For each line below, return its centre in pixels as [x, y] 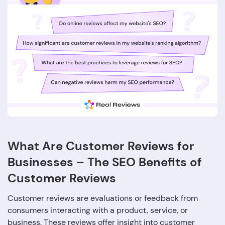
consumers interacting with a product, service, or [98, 210]
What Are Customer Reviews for [101, 146]
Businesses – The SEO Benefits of [105, 162]
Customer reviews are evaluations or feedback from [103, 198]
